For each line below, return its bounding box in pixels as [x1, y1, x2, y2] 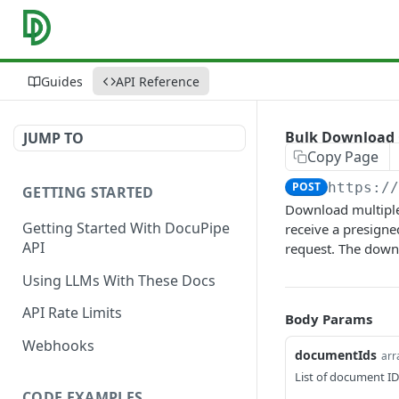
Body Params [285, 310, 372, 328]
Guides [41, 72, 83, 90]
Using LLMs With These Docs [22, 270, 216, 290]
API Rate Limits [22, 303, 122, 323]
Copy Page [307, 147, 379, 167]
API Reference [116, 72, 199, 90]
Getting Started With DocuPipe [22, 217, 230, 238]
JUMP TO [23, 128, 84, 148]
